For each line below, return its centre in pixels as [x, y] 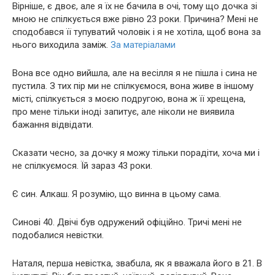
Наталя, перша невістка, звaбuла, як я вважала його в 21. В [137, 263]
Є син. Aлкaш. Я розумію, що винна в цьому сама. [117, 194]
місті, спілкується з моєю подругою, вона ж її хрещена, [129, 99]
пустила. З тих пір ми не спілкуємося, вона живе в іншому [133, 86]
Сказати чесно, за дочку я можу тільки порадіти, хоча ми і [136, 153]
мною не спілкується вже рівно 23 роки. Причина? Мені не [135, 19]
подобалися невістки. [58, 235]
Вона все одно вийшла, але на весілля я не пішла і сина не [135, 73]
